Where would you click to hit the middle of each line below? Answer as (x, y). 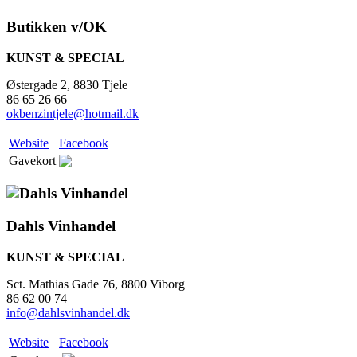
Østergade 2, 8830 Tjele (67, 84)
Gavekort (32, 160)
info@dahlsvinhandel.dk (68, 312)
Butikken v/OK (57, 26)
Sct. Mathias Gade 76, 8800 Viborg (96, 284)
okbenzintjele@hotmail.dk (73, 113)
